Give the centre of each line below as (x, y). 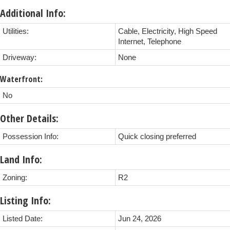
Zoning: (15, 178)
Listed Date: (23, 219)
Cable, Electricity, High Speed (168, 32)
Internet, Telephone (150, 42)
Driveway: (20, 58)
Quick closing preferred (157, 137)
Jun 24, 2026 (140, 219)
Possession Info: (31, 137)
